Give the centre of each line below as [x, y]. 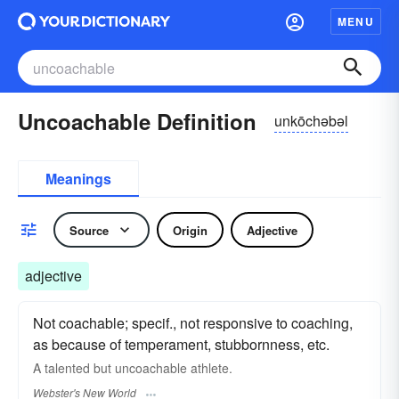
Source [89, 230]
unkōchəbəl [311, 120]
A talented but [74, 368]
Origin [190, 230]
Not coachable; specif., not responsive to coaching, [193, 323]
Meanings [78, 179]
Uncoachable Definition [137, 121]
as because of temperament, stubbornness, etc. [181, 344]
